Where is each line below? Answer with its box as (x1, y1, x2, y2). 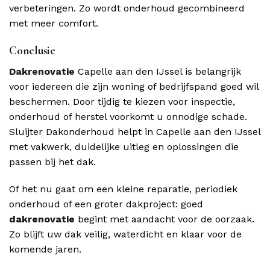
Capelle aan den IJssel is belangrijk (75, 65, 241, 77)
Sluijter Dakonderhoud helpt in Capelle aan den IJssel (9, 125, 260, 137)
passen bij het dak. (9, 155, 96, 168)
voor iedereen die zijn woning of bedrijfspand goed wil (9, 80, 259, 92)
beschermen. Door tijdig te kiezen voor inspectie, (9, 95, 235, 107)
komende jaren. (9, 243, 81, 256)
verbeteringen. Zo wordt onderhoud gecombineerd (9, 2, 245, 14)
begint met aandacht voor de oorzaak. (75, 213, 254, 225)
